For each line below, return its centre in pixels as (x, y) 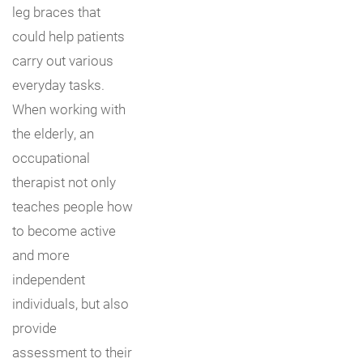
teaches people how (73, 206)
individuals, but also (70, 303)
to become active (64, 230)
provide (34, 327)
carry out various (63, 60)
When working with (69, 109)
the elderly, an (53, 133)
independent (49, 279)
